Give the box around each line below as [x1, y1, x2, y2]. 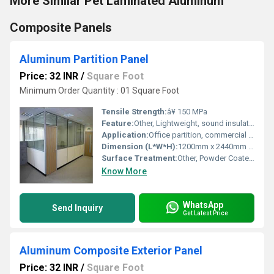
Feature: [102, 119, 134, 128]
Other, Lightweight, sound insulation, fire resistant [134, 119, 249, 128]
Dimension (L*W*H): [102, 142, 178, 151]
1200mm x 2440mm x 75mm [178, 142, 248, 151]
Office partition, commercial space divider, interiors [149, 130, 248, 139]
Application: [102, 130, 149, 139]
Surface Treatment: [102, 154, 177, 163]
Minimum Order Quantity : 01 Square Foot [20, 86, 179, 95]
